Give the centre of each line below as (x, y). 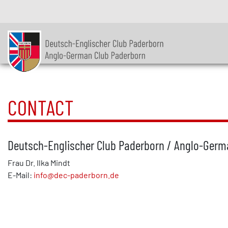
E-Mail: (21, 175)
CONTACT (41, 107)
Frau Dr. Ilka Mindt (39, 162)
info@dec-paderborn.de (76, 175)
